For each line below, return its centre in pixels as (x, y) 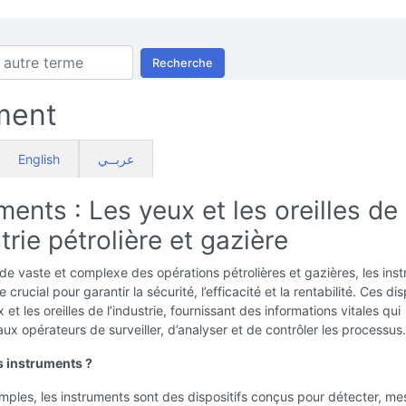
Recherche (183, 63)
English (39, 159)
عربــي (116, 159)
